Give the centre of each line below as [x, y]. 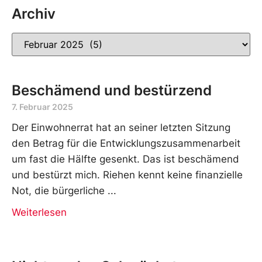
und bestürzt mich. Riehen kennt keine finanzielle [127, 175]
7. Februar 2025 [42, 106]
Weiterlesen [39, 212]
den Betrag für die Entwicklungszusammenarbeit [126, 143]
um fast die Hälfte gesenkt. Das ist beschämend [125, 159]
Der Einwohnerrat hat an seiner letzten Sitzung [121, 127]
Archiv [34, 13]
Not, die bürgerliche [58, 190]
